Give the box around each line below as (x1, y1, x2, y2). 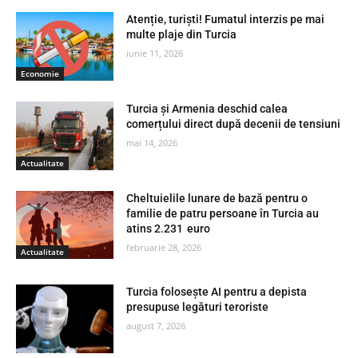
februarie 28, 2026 (126, 241, 202, 253)
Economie (21, 68, 59, 80)
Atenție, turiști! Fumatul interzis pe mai (126, 13, 325, 26)
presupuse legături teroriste (126, 300, 269, 314)
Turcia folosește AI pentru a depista (126, 285, 308, 299)
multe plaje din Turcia (126, 28, 237, 42)
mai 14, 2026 (126, 137, 178, 149)
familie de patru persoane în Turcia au (126, 206, 320, 220)
